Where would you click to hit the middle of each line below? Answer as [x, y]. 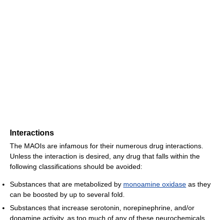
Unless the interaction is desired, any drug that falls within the [105, 156]
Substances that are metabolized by [67, 184]
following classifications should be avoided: [76, 166]
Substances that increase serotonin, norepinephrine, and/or [102, 207]
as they [198, 184]
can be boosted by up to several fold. [67, 194]
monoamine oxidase [155, 184]
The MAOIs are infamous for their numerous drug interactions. [107, 146]
